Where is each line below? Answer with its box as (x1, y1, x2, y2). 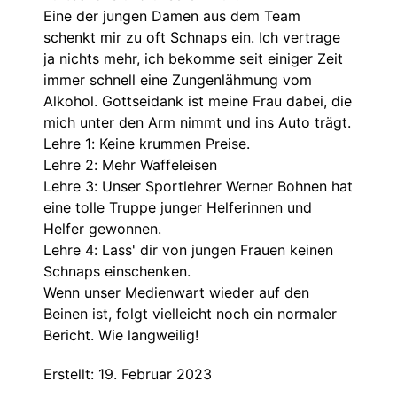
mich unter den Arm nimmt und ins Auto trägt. (43, 113, 351, 131)
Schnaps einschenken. (43, 261, 191, 280)
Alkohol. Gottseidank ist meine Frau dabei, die (43, 91, 352, 110)
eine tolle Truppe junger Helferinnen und (43, 198, 312, 216)
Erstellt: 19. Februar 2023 (43, 364, 212, 383)
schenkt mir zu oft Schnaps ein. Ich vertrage (43, 27, 340, 46)
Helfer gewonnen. (43, 219, 161, 237)
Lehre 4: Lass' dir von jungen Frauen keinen (43, 240, 333, 259)
